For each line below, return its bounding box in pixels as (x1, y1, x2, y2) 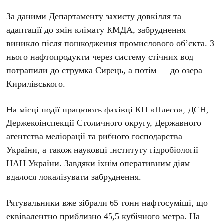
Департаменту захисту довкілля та (49, 10, 182, 22)
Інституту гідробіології (110, 143, 199, 156)
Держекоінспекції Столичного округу (6, 116, 150, 129)
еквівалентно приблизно (6, 210, 104, 222)
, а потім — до (123, 64, 182, 76)
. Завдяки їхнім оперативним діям (59, 157, 190, 169)
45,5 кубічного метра (104, 210, 185, 222)
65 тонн (110, 196, 140, 209)
